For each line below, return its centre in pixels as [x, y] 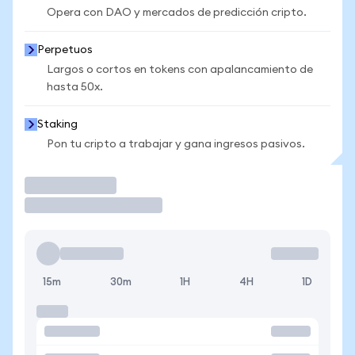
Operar [51, 185]
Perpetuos [65, 50]
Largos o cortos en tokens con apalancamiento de [180, 70]
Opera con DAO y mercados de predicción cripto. [177, 13]
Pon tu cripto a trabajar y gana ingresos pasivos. [176, 144]
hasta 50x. [75, 87]
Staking [57, 124]
